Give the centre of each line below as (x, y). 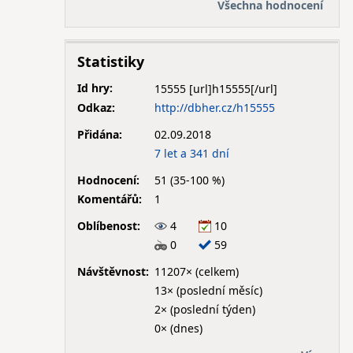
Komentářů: (109, 199)
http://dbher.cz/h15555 (214, 107)
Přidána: (99, 134)
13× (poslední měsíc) (208, 290)
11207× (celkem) (196, 271)
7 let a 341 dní (191, 153)
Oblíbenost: (108, 225)
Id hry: (95, 88)
